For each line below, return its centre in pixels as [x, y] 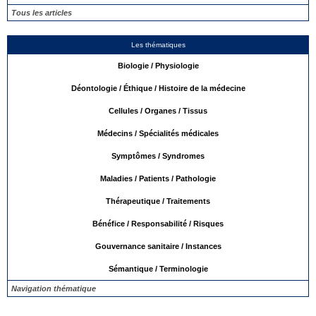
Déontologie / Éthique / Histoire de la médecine [158, 88]
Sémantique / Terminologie [158, 268]
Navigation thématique [54, 288]
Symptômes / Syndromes [158, 156]
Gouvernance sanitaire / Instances [158, 246]
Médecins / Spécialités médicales [158, 133]
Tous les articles [42, 12]
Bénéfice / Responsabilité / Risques [158, 223]
